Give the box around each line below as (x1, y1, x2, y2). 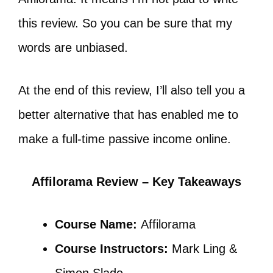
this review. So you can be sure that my (18, 16, 232, 30)
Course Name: (55, 218, 141, 231)
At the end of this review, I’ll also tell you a (18, 83, 245, 97)
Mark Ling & (168, 242, 237, 255)
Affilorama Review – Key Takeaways (32, 175, 241, 188)
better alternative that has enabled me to (18, 108, 238, 121)
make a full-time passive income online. (18, 132, 231, 146)
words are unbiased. (18, 41, 128, 54)
